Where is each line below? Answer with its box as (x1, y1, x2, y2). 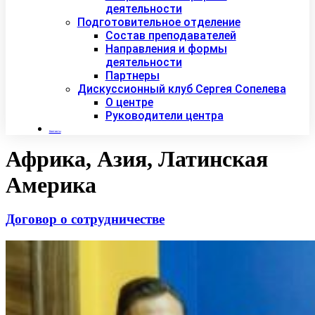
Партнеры (105, 69, 160, 83)
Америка (6, 172, 96, 198)
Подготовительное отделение (77, 15, 240, 30)
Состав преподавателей (105, 29, 236, 43)
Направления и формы (105, 42, 227, 56)
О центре (105, 96, 153, 110)
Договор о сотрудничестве (6, 211, 165, 226)
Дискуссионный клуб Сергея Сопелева (77, 82, 286, 96)
